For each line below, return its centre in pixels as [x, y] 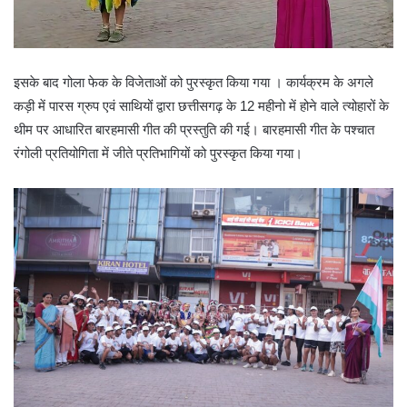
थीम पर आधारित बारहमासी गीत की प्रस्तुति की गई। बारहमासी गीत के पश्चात [194, 310]
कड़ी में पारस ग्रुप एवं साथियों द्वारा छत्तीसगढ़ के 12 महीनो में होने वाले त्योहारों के [201, 286]
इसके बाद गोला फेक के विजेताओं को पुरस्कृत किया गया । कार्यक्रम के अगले [194, 263]
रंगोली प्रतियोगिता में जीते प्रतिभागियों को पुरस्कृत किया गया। [158, 333]
